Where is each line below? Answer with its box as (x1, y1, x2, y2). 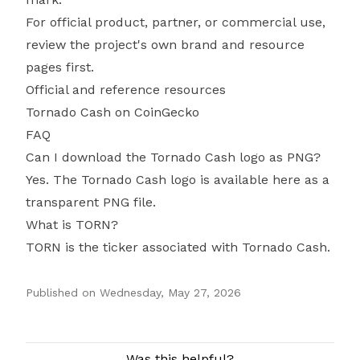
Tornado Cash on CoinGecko (26, 104, 199, 120)
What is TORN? (26, 217, 118, 232)
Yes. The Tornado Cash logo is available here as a (26, 172, 329, 187)
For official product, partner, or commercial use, (26, 14, 325, 30)
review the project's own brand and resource (26, 37, 305, 52)
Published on (26, 286, 96, 299)
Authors (25, 343, 75, 358)
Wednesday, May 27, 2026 (100, 286, 241, 299)
